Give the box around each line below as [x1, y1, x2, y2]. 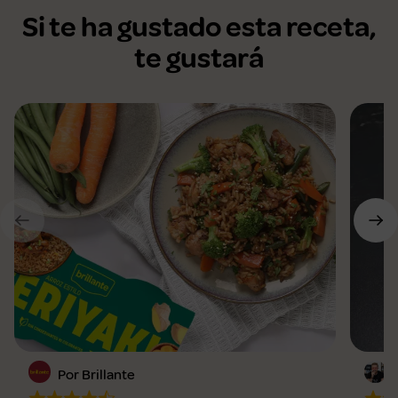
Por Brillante [58, 366, 136, 385]
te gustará [134, 41, 264, 77]
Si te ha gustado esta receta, [21, 10, 377, 46]
